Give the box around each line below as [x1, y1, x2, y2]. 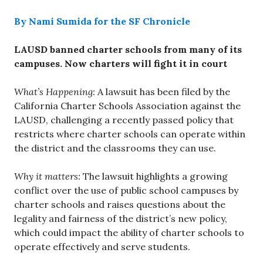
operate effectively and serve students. [14, 240, 190, 252]
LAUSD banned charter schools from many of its [14, 43, 242, 55]
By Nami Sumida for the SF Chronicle [14, 15, 190, 27]
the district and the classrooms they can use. [14, 141, 216, 154]
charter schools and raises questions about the [14, 198, 225, 210]
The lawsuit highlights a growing [80, 170, 228, 182]
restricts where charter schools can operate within [14, 127, 245, 140]
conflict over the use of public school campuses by [14, 184, 238, 196]
